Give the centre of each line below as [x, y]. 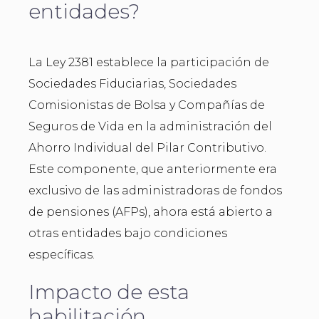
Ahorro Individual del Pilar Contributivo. [147, 148]
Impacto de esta [109, 292]
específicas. [62, 255]
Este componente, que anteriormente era [153, 169]
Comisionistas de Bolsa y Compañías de [147, 105]
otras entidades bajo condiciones [128, 233]
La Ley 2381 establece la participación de [149, 62]
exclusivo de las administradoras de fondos [155, 190]
